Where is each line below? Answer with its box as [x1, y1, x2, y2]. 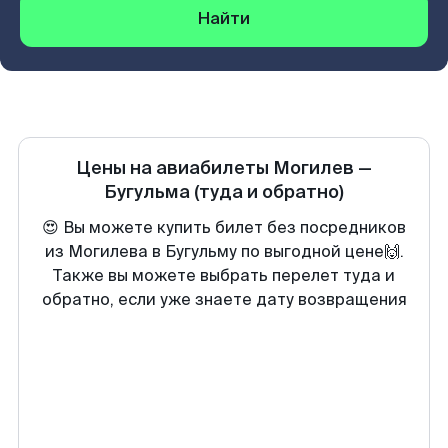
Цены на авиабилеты [76, 156, 273, 180]
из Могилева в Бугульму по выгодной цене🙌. [44, 241, 404, 262]
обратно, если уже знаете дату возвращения [41, 289, 407, 310]
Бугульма [104, 180, 190, 204]
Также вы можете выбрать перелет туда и [53, 265, 395, 286]
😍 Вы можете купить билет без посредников [42, 217, 406, 238]
